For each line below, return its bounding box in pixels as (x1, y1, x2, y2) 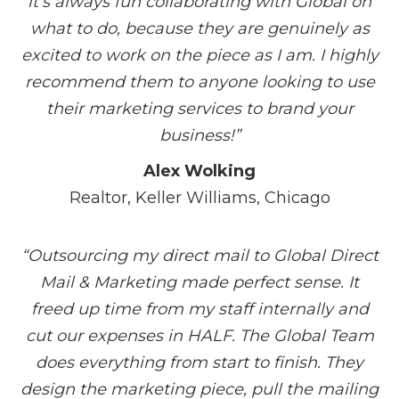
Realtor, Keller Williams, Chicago (69, 188, 330, 208)
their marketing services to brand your (45, 99, 354, 118)
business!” (159, 126, 240, 145)
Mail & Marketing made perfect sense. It (40, 273, 359, 292)
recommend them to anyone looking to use (24, 72, 375, 92)
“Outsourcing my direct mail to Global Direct (20, 246, 379, 265)
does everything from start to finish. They (36, 353, 363, 372)
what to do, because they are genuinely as (29, 19, 370, 38)
